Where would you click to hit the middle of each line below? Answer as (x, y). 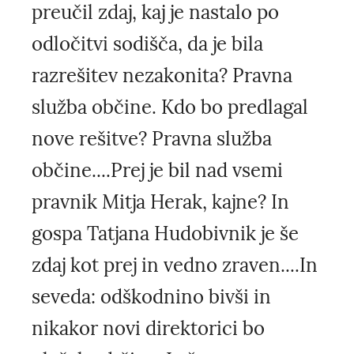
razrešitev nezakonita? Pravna (162, 75)
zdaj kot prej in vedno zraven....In (175, 265)
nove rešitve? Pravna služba (152, 138)
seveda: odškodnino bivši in (151, 296)
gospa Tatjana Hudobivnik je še (165, 233)
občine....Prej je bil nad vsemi (157, 170)
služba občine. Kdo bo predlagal (170, 107)
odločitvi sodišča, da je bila (147, 43)
